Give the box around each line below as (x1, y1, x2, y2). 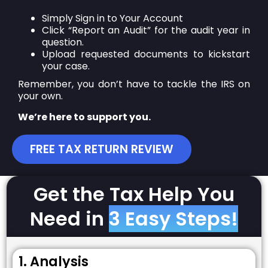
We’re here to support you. (18, 109, 151, 124)
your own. (18, 89, 63, 103)
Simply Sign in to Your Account (42, 11, 183, 26)
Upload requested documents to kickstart (42, 47, 250, 62)
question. (42, 35, 84, 50)
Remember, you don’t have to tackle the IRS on (18, 77, 250, 92)
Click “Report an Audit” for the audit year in (42, 23, 250, 38)
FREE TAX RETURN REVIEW (30, 141, 173, 158)
